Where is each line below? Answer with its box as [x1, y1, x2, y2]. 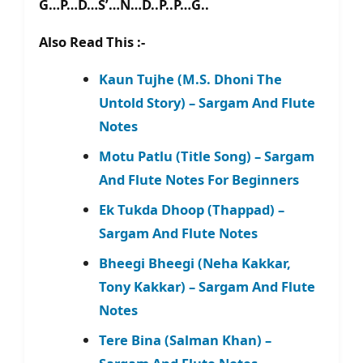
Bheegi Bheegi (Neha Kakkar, [98, 254, 291, 273]
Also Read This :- [39, 32, 145, 52]
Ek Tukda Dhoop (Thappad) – [98, 200, 284, 220]
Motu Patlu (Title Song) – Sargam [98, 147, 314, 166]
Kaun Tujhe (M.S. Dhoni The [98, 70, 282, 89]
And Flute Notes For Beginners [98, 170, 299, 190]
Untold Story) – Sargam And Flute [98, 93, 315, 113]
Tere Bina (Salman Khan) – [98, 331, 271, 350]
